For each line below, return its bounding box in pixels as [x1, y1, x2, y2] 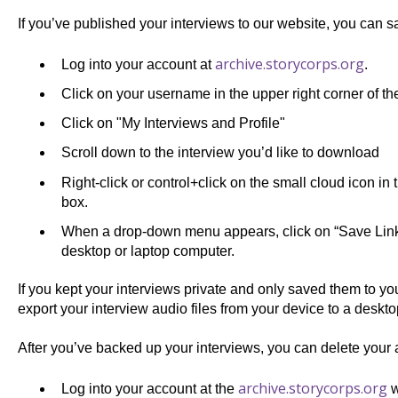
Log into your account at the [60, 380, 238, 396]
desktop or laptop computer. [60, 243, 235, 259]
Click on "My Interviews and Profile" [60, 115, 285, 131]
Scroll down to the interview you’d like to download [60, 145, 379, 161]
